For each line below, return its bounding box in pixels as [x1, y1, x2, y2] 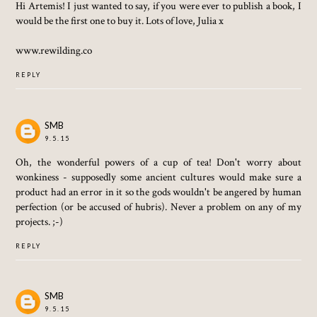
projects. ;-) [16, 214, 64, 229]
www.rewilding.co [16, 43, 93, 57]
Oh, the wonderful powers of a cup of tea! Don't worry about [16, 154, 301, 169]
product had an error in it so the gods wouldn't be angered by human [16, 184, 301, 199]
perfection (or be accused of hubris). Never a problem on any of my [16, 199, 301, 214]
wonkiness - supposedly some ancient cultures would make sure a [16, 169, 301, 184]
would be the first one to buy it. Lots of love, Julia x [16, 13, 224, 28]
